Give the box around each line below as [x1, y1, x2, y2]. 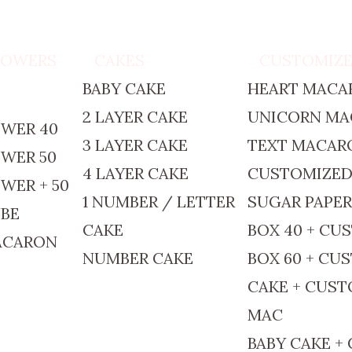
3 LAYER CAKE [82, 135, 188, 155]
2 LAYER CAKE [82, 107, 188, 126]
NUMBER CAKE [82, 248, 193, 268]
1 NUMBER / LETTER [82, 192, 235, 211]
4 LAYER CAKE [82, 163, 189, 183]
